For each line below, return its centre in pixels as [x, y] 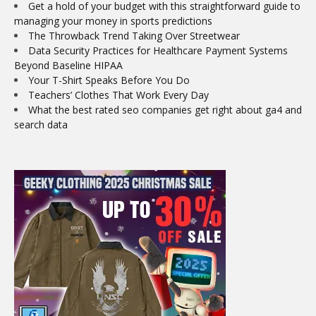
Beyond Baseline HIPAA [68, 66]
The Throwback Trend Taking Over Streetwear [134, 36]
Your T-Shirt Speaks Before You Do [109, 80]
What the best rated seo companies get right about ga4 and [165, 110]
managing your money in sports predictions [113, 21]
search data [41, 125]
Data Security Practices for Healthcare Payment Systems [158, 51]
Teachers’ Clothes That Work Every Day [119, 95]
